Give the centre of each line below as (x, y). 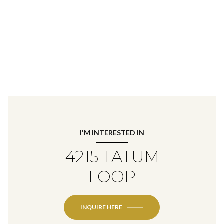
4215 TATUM (112, 156)
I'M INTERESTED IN (112, 132)
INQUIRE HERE (101, 207)
